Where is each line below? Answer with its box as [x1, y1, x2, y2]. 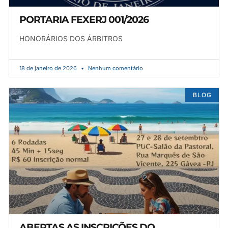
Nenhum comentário [87, 65, 143, 72]
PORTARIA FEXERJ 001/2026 [19, 14, 149, 26]
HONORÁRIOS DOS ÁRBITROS [19, 34, 123, 43]
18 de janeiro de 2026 [19, 65, 78, 72]
